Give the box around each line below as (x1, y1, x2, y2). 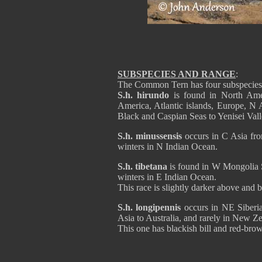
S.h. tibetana (118, 161, 168, 171)
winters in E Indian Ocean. (118, 172, 216, 182)
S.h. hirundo (118, 90, 170, 100)
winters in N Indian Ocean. (118, 142, 218, 151)
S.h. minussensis (118, 131, 182, 141)
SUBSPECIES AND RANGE (118, 69, 236, 79)
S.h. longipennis (118, 202, 181, 212)
